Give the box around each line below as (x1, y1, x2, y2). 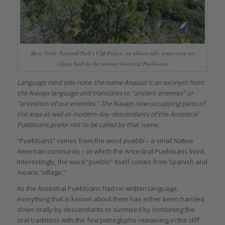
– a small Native (144, 136, 193, 146)
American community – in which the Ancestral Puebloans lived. (17, 147, 205, 156)
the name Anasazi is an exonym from (92, 78, 204, 87)
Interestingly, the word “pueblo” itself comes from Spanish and (17, 157, 207, 167)
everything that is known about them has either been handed (17, 194, 204, 204)
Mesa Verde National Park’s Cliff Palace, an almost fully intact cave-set (30, 49, 194, 57)
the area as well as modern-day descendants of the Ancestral (17, 109, 197, 119)
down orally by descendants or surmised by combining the (17, 205, 195, 214)
